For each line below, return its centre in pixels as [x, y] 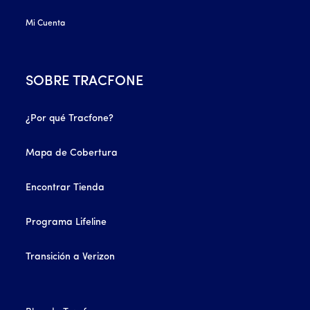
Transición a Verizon [71, 257]
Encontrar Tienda [65, 188]
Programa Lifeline [66, 222]
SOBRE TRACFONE [85, 81]
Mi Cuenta [46, 23]
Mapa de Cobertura [72, 153]
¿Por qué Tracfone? [70, 118]
